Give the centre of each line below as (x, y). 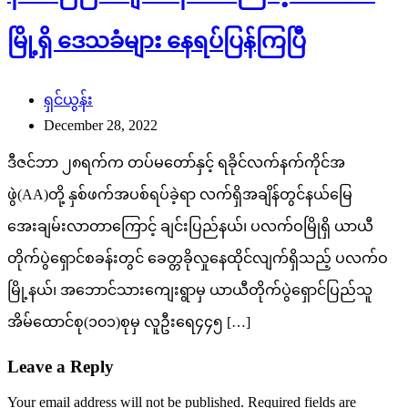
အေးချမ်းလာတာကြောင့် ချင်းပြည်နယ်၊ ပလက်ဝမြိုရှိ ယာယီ (190, 227)
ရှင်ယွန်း (68, 100)
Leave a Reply (61, 366)
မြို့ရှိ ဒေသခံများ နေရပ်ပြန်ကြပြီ (157, 41)
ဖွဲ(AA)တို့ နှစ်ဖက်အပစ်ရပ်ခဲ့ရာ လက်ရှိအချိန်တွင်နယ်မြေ (180, 195)
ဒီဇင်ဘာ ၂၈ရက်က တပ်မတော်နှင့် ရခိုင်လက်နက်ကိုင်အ (176, 163)
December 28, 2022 (101, 126)
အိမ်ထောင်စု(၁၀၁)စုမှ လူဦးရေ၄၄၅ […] (129, 322)
